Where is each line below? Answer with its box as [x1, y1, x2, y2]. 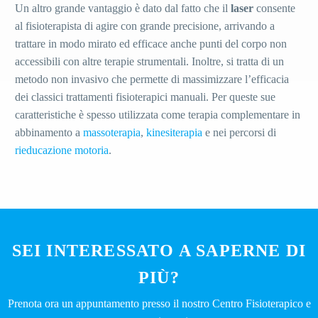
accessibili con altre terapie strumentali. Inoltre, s [15, 55, 231, 67]
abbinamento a [15, 126, 83, 138]
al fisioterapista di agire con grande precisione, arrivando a [15, 19, 275, 32]
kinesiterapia [146, 126, 202, 138]
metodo [15, 72, 48, 85]
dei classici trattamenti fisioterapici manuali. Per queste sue [15, 90, 275, 103]
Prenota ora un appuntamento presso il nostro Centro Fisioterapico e [7, 297, 311, 309]
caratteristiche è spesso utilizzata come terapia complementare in [15, 108, 300, 121]
